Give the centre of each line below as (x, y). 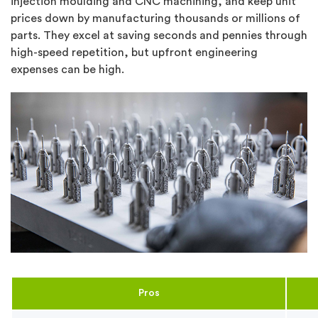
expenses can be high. (67, 70)
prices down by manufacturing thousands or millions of (155, 19)
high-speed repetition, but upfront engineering (134, 53)
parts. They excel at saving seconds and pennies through (159, 36)
